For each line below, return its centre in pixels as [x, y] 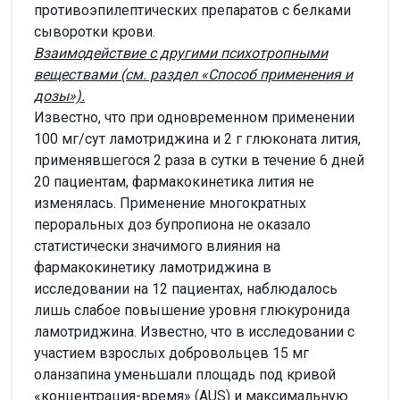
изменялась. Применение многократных [170, 203]
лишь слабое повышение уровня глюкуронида [192, 310]
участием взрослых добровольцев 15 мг [171, 353]
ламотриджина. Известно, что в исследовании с [194, 331]
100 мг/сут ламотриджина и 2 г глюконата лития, [197, 138]
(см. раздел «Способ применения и [237, 74]
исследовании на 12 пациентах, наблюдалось [186, 288]
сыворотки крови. [95, 31]
